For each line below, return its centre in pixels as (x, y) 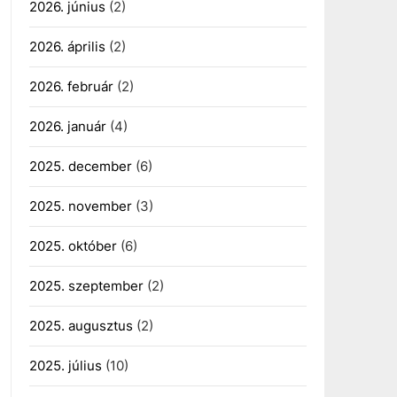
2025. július (65, 366)
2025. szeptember (86, 286)
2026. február (71, 86)
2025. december (80, 166)
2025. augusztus (81, 326)
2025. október (73, 246)
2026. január (67, 126)
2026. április (67, 47)
